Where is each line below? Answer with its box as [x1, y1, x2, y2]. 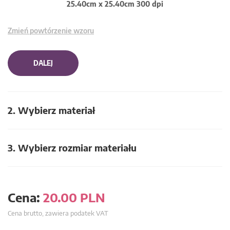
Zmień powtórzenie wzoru [8, 26, 94, 35]
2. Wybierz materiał [8, 104, 95, 116]
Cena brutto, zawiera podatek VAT [8, 209, 108, 217]
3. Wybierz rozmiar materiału [8, 142, 137, 154]
